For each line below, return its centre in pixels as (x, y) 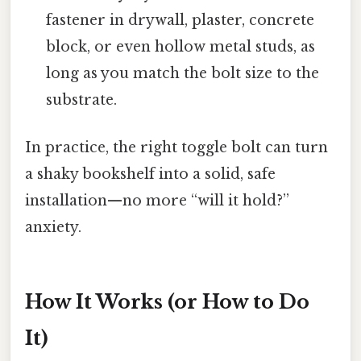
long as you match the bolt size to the (183, 74)
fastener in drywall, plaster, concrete (180, 21)
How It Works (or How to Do (167, 302)
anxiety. (53, 228)
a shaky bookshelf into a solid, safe (150, 174)
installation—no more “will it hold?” (157, 201)
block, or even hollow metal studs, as (181, 47)
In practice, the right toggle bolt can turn (176, 148)
